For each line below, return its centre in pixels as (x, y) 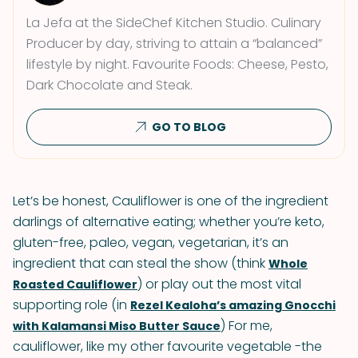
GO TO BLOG (189, 127)
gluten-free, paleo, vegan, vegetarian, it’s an (151, 243)
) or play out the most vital (219, 284)
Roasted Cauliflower (75, 284)
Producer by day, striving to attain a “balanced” (174, 44)
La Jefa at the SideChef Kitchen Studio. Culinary (174, 23)
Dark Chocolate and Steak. (109, 85)
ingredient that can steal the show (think (141, 263)
